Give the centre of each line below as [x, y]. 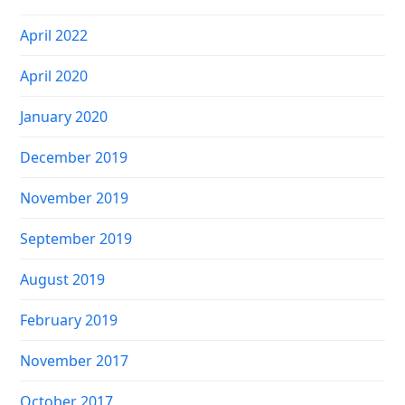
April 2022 [54, 35]
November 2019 [75, 198]
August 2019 [63, 279]
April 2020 [54, 76]
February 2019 [69, 320]
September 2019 [76, 239]
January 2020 [64, 117]
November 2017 [75, 361]
